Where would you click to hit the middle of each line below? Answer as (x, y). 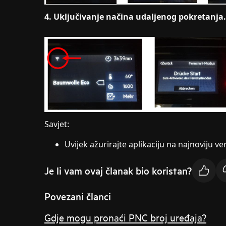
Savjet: (57, 124)
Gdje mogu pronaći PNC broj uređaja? (125, 217)
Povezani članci (78, 196)
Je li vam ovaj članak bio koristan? (118, 170)
